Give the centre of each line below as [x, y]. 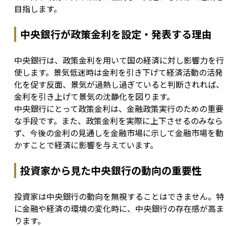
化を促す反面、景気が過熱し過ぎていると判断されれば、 [119, 84]
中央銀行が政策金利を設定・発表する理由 [116, 34]
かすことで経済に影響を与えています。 [86, 145]
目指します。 [38, 9]
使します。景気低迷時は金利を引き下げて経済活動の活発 [119, 72]
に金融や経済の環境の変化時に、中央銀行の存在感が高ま [119, 209]
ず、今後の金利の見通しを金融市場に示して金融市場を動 [119, 133]
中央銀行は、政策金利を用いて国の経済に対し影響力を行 [119, 60]
